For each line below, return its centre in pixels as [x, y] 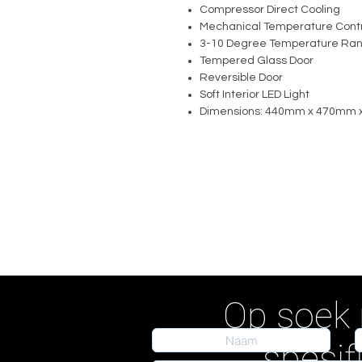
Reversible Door [241, 78]
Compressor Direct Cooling [270, 10]
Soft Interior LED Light [255, 95]
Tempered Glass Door [257, 61]
